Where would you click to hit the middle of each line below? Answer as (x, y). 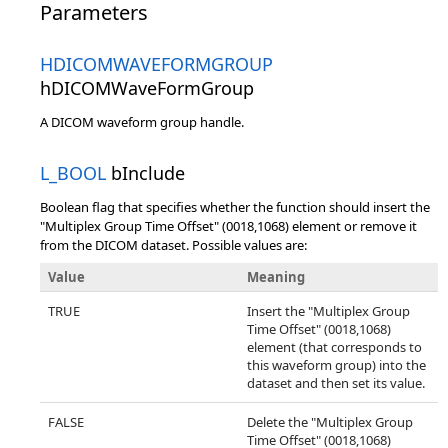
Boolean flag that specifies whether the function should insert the (235, 207)
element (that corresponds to (334, 347)
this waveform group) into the (336, 365)
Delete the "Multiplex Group (330, 422)
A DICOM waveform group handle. (142, 122)
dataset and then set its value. (336, 383)
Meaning (276, 277)
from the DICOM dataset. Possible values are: (173, 245)
